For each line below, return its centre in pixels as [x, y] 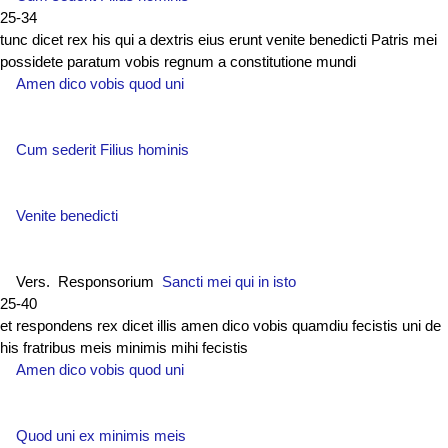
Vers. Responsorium [89, 281]
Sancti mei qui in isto [229, 281]
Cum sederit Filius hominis [102, 149]
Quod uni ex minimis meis [101, 435]
